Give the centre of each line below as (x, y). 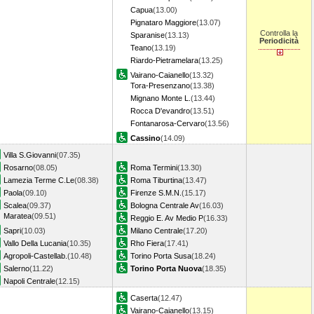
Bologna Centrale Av (165, 205)
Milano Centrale (157, 231)
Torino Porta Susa (161, 256)
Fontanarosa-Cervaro (168, 123)
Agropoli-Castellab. (35, 256)
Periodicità (279, 41)
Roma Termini (154, 168)
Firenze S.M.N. (156, 193)
